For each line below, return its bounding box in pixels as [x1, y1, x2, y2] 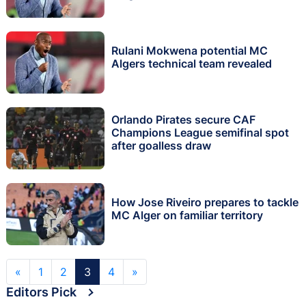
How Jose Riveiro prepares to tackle [111, 195, 298, 209]
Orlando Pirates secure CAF [111, 113, 255, 127]
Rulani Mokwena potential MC [111, 43, 268, 57]
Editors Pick [6, 284, 76, 299]
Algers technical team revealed [111, 56, 272, 70]
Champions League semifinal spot [111, 126, 289, 140]
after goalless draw [111, 139, 211, 153]
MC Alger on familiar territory [111, 208, 263, 222]
